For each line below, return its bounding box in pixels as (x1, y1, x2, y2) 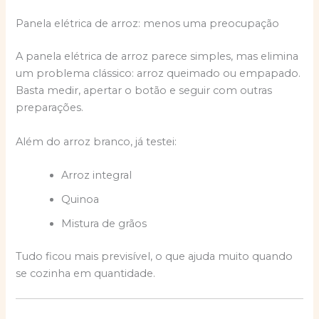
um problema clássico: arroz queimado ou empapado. (16, 67, 301, 80)
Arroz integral (61, 168, 132, 182)
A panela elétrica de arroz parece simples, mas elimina (16, 50, 299, 63)
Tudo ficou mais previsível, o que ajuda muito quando (16, 249, 293, 263)
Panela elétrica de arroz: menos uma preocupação (16, 17, 280, 31)
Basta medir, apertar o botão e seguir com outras (16, 84, 273, 98)
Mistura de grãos (61, 216, 147, 230)
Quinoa (61, 192, 100, 206)
